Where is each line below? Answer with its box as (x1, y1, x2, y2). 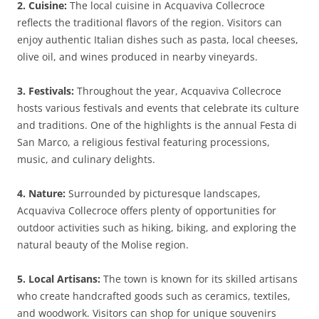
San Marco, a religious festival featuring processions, (17, 135, 270, 149)
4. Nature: (17, 187, 66, 200)
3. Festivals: (17, 84, 74, 98)
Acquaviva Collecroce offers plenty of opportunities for (17, 204, 276, 217)
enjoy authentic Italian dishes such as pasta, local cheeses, (17, 33, 298, 46)
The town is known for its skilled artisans (100, 272, 298, 286)
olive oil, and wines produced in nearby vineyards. (17, 50, 258, 63)
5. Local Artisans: (17, 272, 100, 286)
